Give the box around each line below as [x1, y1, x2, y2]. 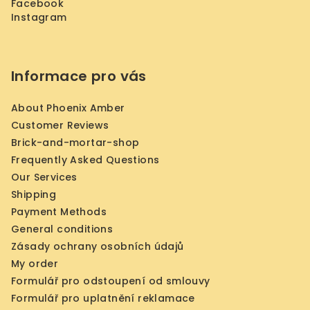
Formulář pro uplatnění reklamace [11, 291, 195, 305]
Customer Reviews [11, 118, 109, 132]
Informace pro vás [11, 66, 147, 86]
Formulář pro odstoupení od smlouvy [11, 274, 210, 288]
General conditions [11, 222, 113, 236]
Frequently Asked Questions [11, 153, 160, 167]
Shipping [11, 188, 57, 201]
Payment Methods [11, 205, 107, 219]
